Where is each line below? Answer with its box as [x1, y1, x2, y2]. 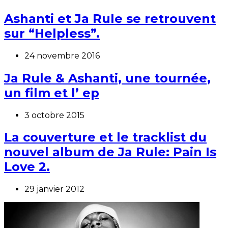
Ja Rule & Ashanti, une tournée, [4, 70, 211, 85]
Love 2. [4, 159, 50, 175]
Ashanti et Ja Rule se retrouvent [4, 11, 216, 26]
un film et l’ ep [4, 85, 99, 100]
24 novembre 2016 [24, 50, 100, 61]
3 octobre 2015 [24, 110, 84, 120]
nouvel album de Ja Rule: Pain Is [4, 145, 216, 160]
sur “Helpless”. [4, 25, 100, 41]
